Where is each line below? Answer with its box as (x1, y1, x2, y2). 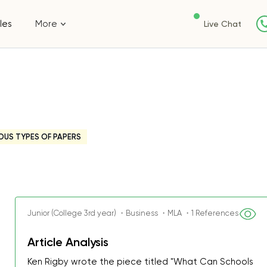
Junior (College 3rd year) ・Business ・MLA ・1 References (27, 209, 239, 218)
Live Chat (204, 19, 241, 29)
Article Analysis (27, 235, 109, 249)
